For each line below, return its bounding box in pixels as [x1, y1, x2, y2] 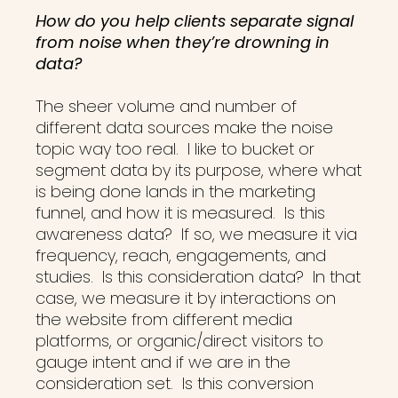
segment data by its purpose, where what [36, 159, 362, 181]
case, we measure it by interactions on [36, 287, 336, 309]
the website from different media [36, 308, 292, 330]
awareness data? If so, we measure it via [36, 223, 357, 245]
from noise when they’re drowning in [36, 31, 330, 53]
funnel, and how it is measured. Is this [36, 202, 325, 224]
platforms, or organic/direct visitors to [36, 330, 323, 352]
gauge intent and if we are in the [36, 351, 291, 373]
